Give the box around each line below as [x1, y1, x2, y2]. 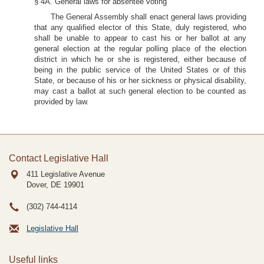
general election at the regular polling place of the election [34, 44, 246, 53]
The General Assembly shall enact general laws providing [51, 12, 246, 21]
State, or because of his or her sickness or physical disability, [34, 76, 246, 85]
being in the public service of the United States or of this [34, 65, 246, 74]
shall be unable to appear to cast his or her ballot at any [34, 34, 246, 42]
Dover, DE [27, 180, 61, 189]
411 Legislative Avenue [27, 170, 105, 179]
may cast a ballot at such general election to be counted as [34, 87, 246, 95]
